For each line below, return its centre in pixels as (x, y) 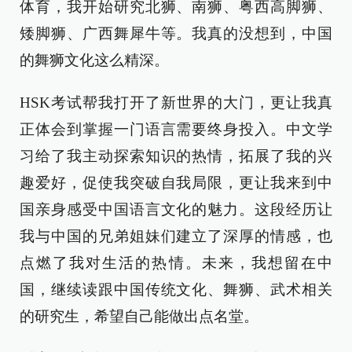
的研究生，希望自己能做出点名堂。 (139, 316)
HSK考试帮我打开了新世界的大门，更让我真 (176, 103)
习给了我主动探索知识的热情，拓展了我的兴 (176, 156)
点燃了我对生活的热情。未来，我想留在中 (176, 263)
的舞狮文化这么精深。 (94, 60)
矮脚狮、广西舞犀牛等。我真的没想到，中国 (176, 33)
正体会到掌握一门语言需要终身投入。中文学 (176, 129)
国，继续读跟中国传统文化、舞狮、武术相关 (176, 290)
